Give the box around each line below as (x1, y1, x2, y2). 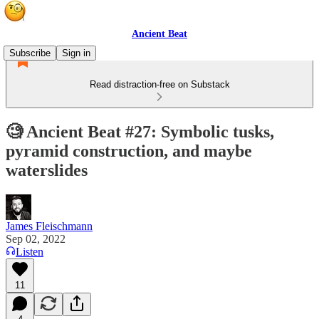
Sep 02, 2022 (6, 232, 66, 245)
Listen (16, 245, 43, 258)
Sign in (62, 48, 90, 58)
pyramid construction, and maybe (6, 141, 252, 160)
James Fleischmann (6, 219, 93, 232)
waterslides (6, 160, 88, 179)
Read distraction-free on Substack (89, 79, 230, 90)
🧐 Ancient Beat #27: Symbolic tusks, (6, 122, 274, 141)
